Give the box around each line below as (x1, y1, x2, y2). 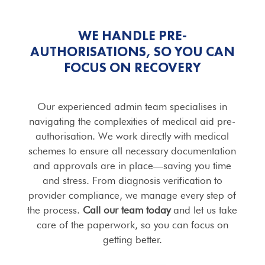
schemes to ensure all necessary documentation (28, 145, 237, 157)
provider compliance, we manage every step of (28, 189, 237, 201)
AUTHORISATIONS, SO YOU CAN (30, 43, 235, 60)
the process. (27, 204, 83, 216)
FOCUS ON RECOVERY (63, 59, 201, 76)
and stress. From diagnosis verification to (42, 174, 222, 186)
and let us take (170, 204, 238, 216)
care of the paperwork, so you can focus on (36, 219, 228, 231)
